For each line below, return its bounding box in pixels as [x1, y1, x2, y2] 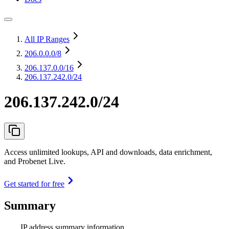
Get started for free [4, 179, 64, 188]
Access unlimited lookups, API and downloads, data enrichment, [4, 147, 212, 156]
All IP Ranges [25, 35, 70, 43]
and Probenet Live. [4, 156, 65, 166]
